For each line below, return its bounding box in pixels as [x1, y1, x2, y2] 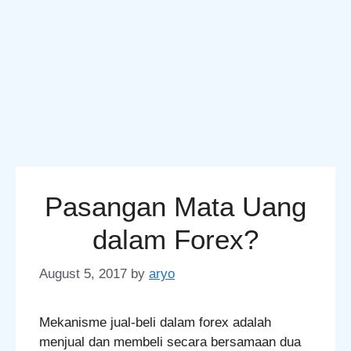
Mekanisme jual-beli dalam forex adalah [39, 315, 271, 330]
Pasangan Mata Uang [45, 190, 306, 222]
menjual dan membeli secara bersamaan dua [39, 335, 301, 349]
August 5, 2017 [39, 266, 127, 281]
